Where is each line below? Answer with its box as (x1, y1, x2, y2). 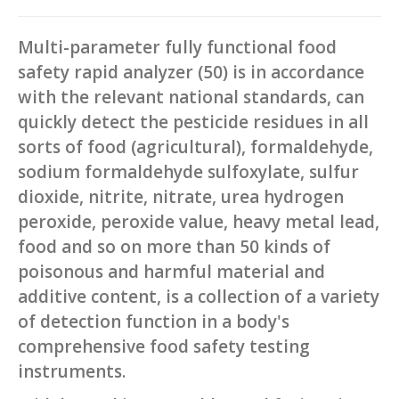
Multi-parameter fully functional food (18, 35, 337, 59)
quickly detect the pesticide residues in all (18, 110, 369, 134)
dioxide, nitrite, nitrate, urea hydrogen (18, 184, 344, 208)
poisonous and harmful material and (18, 259, 325, 283)
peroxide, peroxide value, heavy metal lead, (18, 209, 379, 233)
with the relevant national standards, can (18, 85, 364, 109)
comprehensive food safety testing (18, 334, 310, 358)
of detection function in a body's (18, 309, 289, 333)
